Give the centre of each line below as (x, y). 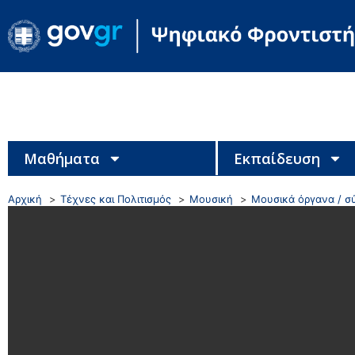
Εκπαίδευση (277, 158)
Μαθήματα (62, 158)
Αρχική (25, 198)
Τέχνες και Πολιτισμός (116, 198)
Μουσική (211, 198)
